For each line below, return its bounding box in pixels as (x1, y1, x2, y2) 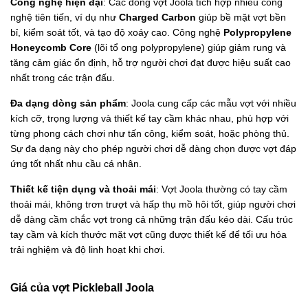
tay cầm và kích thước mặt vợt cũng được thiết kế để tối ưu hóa (10, 229, 287, 241)
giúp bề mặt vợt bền (196, 12, 286, 23)
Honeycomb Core (10, 42, 91, 54)
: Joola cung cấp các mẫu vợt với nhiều (126, 98, 296, 109)
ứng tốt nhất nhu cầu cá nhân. (10, 158, 142, 170)
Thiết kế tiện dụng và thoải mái (10, 184, 156, 195)
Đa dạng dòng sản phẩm (10, 98, 126, 109)
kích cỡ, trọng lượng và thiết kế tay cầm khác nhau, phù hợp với (10, 113, 289, 124)
